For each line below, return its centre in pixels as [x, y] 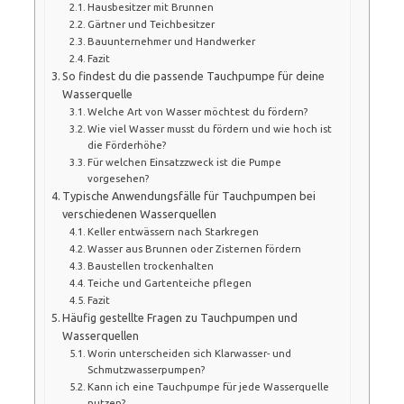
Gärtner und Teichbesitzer [151, 23]
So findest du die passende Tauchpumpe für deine [194, 75]
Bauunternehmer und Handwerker [171, 41]
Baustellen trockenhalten [151, 265]
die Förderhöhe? [127, 144]
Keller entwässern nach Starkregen [173, 231]
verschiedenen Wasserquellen [140, 213]
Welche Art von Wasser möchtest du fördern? [197, 111]
